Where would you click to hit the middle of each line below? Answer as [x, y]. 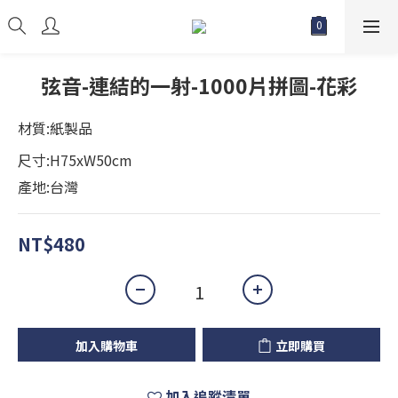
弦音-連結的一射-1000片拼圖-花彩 [199, 85]
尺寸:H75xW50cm [75, 160]
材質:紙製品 [55, 128]
